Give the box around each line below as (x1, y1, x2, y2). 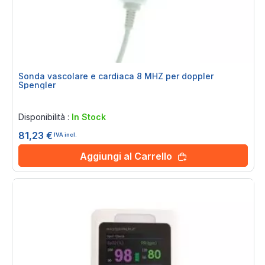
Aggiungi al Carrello (80, 150, 172, 162)
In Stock (72, 112, 106, 122)
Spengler (18, 80, 56, 90)
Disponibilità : (18, 112, 72, 122)
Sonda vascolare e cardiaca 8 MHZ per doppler (18, 71, 214, 81)
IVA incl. (54, 131, 77, 138)
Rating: (21, 96, 47, 106)
